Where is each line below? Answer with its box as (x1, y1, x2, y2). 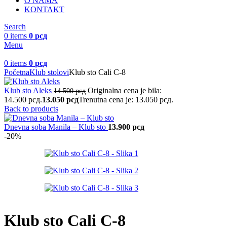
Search (4, 22, 26, 31)
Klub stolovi (29, 68, 69, 77)
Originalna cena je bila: (88, 86, 162, 95)
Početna (4, 68, 29, 77)
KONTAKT (24, 5, 64, 14)
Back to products (4, 104, 58, 113)
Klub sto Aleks (4, 86, 54, 95)
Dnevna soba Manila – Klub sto (4, 123, 108, 131)
